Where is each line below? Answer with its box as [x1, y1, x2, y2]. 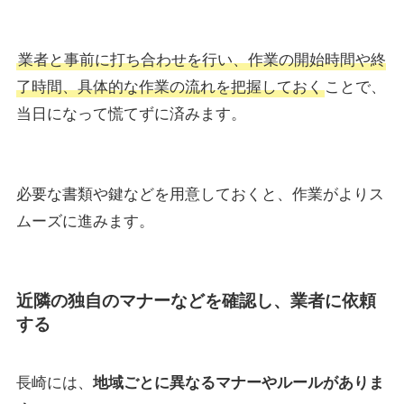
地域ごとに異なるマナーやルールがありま [92, 374, 384, 392]
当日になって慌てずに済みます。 [15, 105, 246, 123]
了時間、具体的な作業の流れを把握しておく [15, 78, 323, 96]
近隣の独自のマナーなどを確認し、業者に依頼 [15, 290, 376, 310]
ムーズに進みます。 [15, 213, 154, 231]
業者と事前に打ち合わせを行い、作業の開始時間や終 [17, 50, 386, 69]
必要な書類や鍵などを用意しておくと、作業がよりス [15, 186, 384, 204]
